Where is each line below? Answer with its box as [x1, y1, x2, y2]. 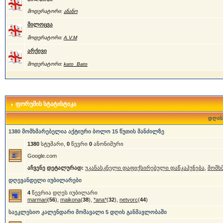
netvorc [119, 197, 138, 203]
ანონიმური [92, 141, 123, 147]
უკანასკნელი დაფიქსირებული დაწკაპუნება [85, 165, 205, 171]
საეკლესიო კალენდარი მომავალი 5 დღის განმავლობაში [8, 209, 167, 215]
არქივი [27, 48, 47, 54]
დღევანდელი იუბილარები [8, 177, 82, 183]
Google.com [27, 153, 57, 159]
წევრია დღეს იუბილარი [30, 190, 98, 196]
